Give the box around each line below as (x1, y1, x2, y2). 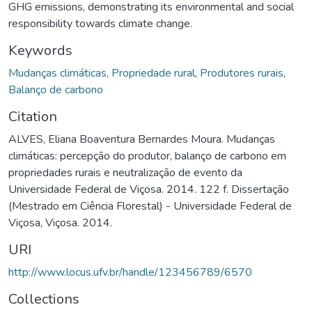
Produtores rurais (200, 65, 283, 81)
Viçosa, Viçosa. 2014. (8, 214, 112, 231)
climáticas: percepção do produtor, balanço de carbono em (8, 148, 286, 164)
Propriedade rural (111, 65, 195, 81)
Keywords (8, 40, 72, 60)
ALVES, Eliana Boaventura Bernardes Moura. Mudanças (8, 131, 275, 147)
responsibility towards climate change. (8, 15, 192, 31)
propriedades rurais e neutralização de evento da (8, 164, 242, 180)
